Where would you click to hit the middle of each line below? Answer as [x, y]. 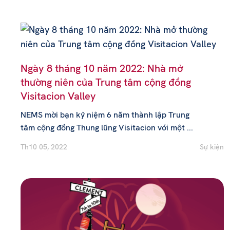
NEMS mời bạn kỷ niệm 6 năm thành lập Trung [105, 115]
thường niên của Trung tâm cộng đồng [106, 82]
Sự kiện [212, 147]
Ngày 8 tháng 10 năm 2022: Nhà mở [102, 68]
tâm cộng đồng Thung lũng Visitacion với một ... [107, 128]
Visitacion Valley [58, 96]
